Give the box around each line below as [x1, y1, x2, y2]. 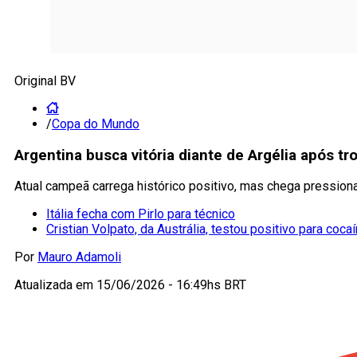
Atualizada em [14, 277, 96, 293]
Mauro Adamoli [37, 249, 121, 265]
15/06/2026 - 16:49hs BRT [96, 277, 246, 293]
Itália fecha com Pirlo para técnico [46, 206, 235, 222]
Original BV [14, 73, 76, 88]
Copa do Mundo [52, 116, 139, 131]
